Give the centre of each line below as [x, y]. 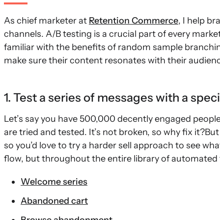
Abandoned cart [54, 201]
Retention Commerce [134, 21]
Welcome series [54, 182]
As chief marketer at [46, 21]
